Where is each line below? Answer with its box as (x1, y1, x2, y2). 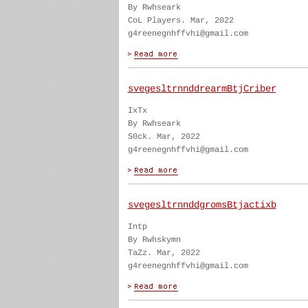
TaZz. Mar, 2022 (127, 248, 200, 258)
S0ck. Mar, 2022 (127, 132, 200, 142)
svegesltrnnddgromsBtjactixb (127, 199, 276, 210)
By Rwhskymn (127, 235, 181, 245)
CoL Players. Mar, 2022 (127, 16, 234, 25)
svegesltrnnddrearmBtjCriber (127, 83, 276, 94)
